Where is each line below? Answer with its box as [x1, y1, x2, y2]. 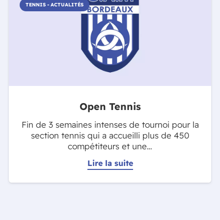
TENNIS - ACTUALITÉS [25, 1, 83, 8]
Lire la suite [87, 158, 133, 168]
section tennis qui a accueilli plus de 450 [31, 130, 189, 140]
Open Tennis [79, 100, 141, 113]
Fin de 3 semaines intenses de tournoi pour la [21, 119, 199, 130]
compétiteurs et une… [68, 140, 152, 151]
